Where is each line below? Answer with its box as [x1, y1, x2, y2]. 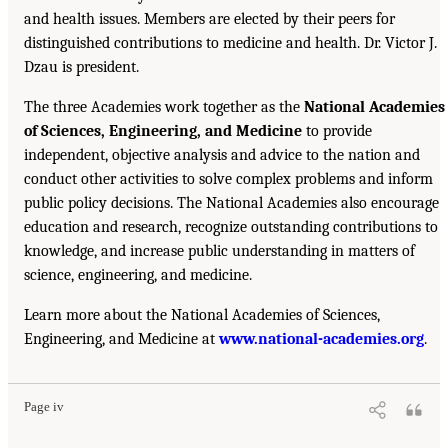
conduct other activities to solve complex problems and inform [24, 170, 433, 189]
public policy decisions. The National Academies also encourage [24, 194, 439, 213]
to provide [302, 122, 372, 141]
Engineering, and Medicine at [24, 330, 219, 349]
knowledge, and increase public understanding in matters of [24, 242, 415, 261]
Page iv [24, 400, 64, 415]
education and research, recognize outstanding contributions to [24, 218, 438, 237]
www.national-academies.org [219, 330, 424, 349]
